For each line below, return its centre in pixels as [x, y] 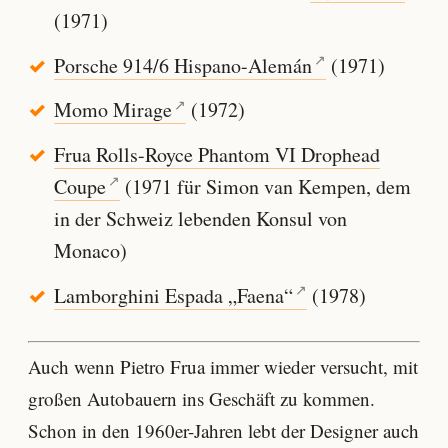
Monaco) [90, 251]
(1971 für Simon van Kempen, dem [266, 187]
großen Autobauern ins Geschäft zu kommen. [201, 398]
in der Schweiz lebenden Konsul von [200, 219]
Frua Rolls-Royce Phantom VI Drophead [216, 155]
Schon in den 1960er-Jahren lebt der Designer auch [223, 430]
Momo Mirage [112, 110]
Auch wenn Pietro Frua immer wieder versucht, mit [223, 366]
